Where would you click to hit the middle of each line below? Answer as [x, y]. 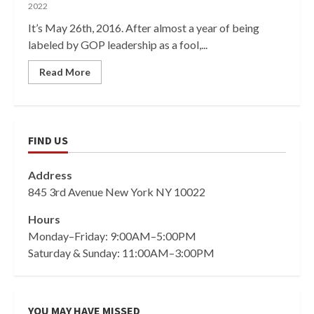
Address [50, 175]
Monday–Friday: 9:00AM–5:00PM [112, 236]
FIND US [48, 140]
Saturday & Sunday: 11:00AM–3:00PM [121, 253]
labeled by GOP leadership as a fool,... [118, 45]
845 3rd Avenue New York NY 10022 [117, 192]
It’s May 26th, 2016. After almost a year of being [144, 28]
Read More [65, 72]
